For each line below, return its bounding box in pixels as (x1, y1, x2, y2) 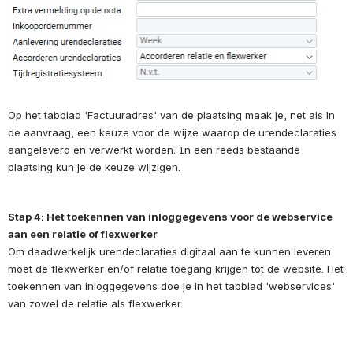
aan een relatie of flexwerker (8, 228, 158, 241)
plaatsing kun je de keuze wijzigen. (8, 160, 180, 173)
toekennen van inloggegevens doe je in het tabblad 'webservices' (8, 280, 335, 293)
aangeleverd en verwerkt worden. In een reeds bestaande (8, 143, 300, 156)
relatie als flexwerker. (77, 297, 183, 310)
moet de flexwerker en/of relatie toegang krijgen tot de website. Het (8, 262, 344, 276)
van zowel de (8, 297, 77, 310)
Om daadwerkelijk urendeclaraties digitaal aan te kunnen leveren (8, 245, 331, 258)
